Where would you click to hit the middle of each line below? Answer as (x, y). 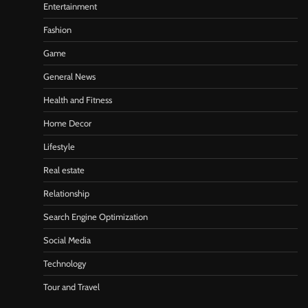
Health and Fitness (78, 100)
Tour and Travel (71, 287)
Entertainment (70, 7)
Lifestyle (59, 147)
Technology (65, 264)
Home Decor (67, 124)
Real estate (64, 170)
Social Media (67, 241)
